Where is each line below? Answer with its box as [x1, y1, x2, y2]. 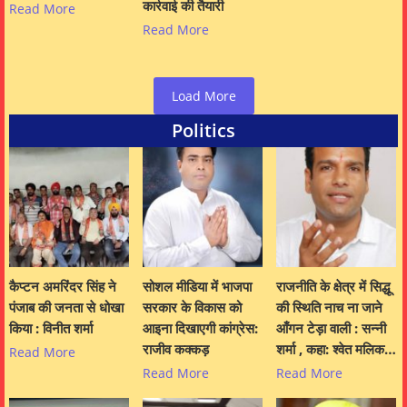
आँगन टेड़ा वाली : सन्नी [276, 318, 386, 337]
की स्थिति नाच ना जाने [276, 297, 382, 316]
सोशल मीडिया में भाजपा [143, 276, 252, 295]
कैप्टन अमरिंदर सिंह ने [9, 276, 116, 295]
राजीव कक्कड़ [143, 339, 209, 358]
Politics [172, 117, 235, 143]
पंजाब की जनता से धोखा [9, 297, 124, 316]
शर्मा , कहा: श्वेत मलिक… [276, 339, 396, 358]
